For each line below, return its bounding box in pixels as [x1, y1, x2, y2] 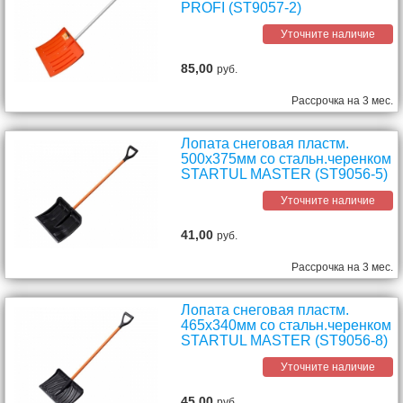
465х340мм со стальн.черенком [181, 318, 392, 333]
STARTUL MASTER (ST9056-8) [181, 333, 389, 348]
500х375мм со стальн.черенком [181, 151, 392, 166]
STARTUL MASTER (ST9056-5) [181, 166, 389, 182]
